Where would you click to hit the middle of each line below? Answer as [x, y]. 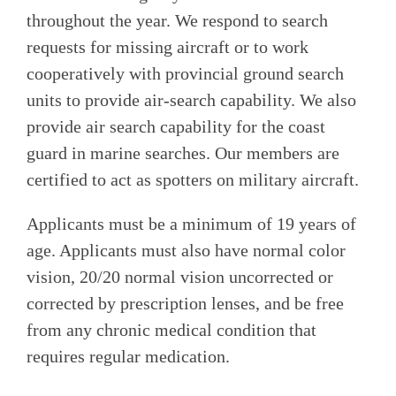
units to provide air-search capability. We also [191, 99]
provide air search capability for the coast [176, 126]
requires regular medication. [128, 356]
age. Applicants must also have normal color [186, 250]
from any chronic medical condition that [171, 329]
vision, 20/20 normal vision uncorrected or [180, 276]
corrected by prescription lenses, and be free [185, 303]
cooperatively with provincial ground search [185, 73]
